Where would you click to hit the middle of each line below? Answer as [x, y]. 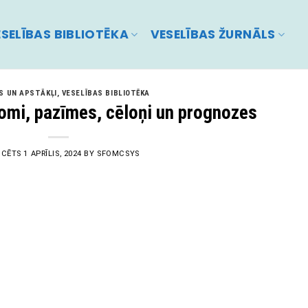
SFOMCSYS [118, 153]
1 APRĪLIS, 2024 [53, 153]
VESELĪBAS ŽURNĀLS [213, 34]
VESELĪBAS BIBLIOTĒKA [106, 93]
